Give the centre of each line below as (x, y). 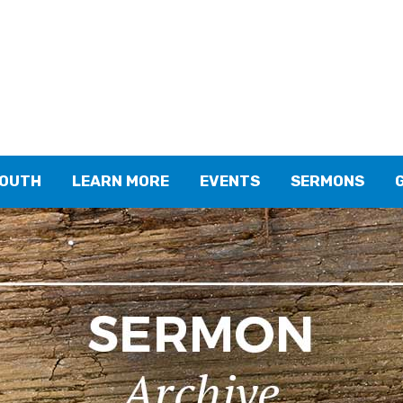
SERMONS (327, 181)
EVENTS (230, 181)
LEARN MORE (121, 181)
